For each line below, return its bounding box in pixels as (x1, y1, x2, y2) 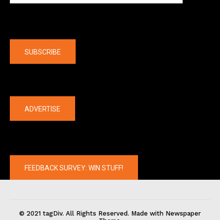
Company (10, 23, 60, 37)
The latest (10, 80, 64, 94)
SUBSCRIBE (25, 48, 61, 56)
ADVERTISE (25, 105, 60, 113)
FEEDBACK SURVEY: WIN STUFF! (25, 164, 123, 172)
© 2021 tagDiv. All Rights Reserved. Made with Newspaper (19, 210, 201, 218)
